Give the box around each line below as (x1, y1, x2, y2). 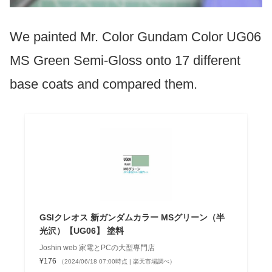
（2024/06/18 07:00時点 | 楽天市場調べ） (58, 257, 175, 265)
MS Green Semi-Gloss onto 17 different (10, 52, 240, 68)
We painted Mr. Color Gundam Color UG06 (10, 29, 261, 44)
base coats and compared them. (10, 76, 197, 92)
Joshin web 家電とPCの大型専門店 (39, 243, 155, 252)
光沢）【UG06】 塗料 (39, 225, 124, 236)
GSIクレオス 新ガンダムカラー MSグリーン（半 (39, 212, 225, 222)
